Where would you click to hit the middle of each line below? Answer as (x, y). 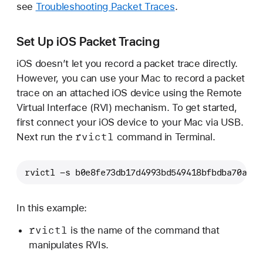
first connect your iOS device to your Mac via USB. (130, 122)
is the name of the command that (144, 230)
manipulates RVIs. (69, 245)
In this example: (52, 208)
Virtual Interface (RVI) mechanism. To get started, (127, 108)
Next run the (46, 137)
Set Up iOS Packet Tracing (88, 41)
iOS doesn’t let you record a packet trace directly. (127, 64)
